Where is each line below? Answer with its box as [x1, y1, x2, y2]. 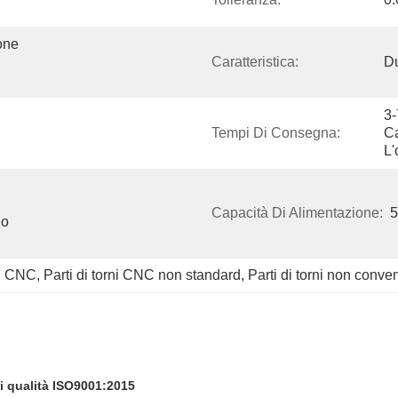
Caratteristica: [211, 54, 298, 69]
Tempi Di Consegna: [211, 125, 340, 140]
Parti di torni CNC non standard [44, 267, 241, 283]
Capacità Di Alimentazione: [211, 205, 383, 220]
